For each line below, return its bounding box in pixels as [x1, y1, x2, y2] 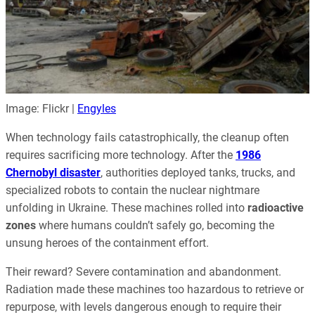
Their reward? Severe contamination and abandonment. [6, 265, 281, 278]
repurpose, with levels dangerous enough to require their [6, 300, 281, 314]
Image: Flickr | [6, 101, 77, 115]
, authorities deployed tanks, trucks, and [101, 165, 295, 179]
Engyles [77, 101, 116, 115]
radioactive [247, 200, 304, 214]
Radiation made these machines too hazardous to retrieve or [6, 283, 304, 296]
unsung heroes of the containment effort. [6, 236, 209, 250]
